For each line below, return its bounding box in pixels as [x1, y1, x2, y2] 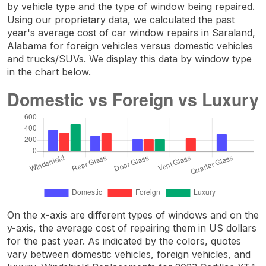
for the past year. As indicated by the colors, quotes [7, 235, 241, 247]
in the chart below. [7, 65, 91, 78]
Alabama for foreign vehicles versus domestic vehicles [7, 39, 253, 52]
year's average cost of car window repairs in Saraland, [7, 26, 255, 39]
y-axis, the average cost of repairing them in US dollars [7, 221, 256, 234]
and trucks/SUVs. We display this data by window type [7, 52, 252, 65]
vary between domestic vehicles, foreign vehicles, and [7, 248, 251, 260]
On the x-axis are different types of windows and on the [7, 208, 259, 221]
